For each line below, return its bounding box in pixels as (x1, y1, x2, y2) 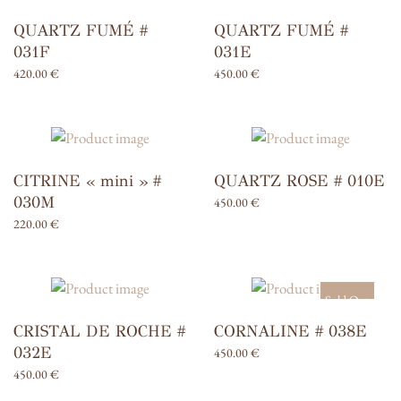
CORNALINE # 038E (214, 321, 367, 341)
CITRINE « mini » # (13, 171, 161, 191)
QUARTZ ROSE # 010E (214, 171, 385, 191)
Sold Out (325, 292, 369, 308)
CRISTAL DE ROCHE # (13, 321, 185, 341)
